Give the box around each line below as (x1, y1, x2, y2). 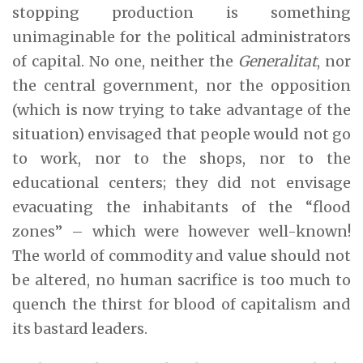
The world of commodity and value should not (12, 246, 351, 265)
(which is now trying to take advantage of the (12, 100, 351, 119)
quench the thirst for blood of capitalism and (12, 294, 351, 314)
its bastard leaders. (12, 318, 147, 338)
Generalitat (238, 51, 317, 70)
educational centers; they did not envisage (12, 173, 351, 192)
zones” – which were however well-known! (12, 221, 351, 241)
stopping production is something (12, 2, 351, 22)
